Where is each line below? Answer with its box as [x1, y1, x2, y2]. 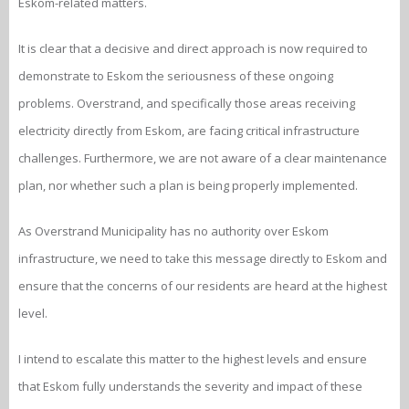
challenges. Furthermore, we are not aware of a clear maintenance [18, 150, 387, 166]
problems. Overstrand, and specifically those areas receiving [18, 95, 355, 111]
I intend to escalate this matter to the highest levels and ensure [18, 351, 367, 367]
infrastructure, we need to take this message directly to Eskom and [18, 250, 387, 267]
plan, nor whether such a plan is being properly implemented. [18, 177, 358, 194]
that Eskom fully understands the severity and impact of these [18, 378, 362, 394]
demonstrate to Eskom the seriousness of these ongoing [18, 68, 333, 84]
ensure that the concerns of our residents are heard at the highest [18, 278, 387, 294]
